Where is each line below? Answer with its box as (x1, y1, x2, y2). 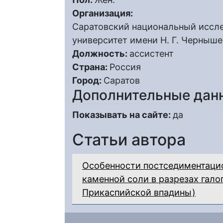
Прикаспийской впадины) (82, 187, 196, 198)
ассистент (129, 48, 174, 59)
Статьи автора (72, 130, 186, 149)
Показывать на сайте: (72, 110, 173, 120)
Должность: (72, 48, 129, 59)
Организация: (72, 8, 135, 18)
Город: (72, 75, 104, 86)
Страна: (72, 62, 110, 72)
